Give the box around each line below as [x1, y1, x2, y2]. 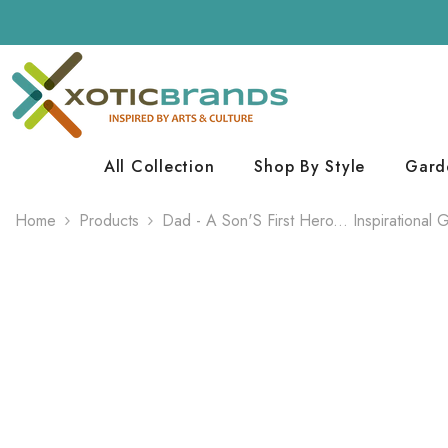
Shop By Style [254, 155, 365, 178]
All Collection [103, 155, 215, 178]
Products [79, 209, 139, 232]
